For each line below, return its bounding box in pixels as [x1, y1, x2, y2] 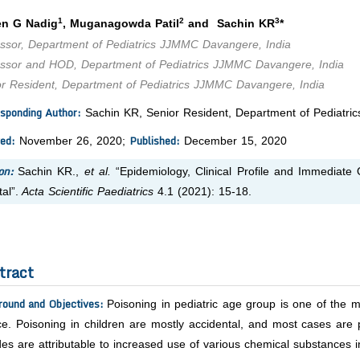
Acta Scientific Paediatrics [18, 186, 153, 198]
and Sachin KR [184, 18, 275, 31]
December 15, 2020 [180, 135, 287, 148]
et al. [79, 166, 111, 178]
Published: [129, 132, 180, 150]
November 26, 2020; [15, 135, 129, 148]
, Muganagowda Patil [63, 18, 179, 31]
